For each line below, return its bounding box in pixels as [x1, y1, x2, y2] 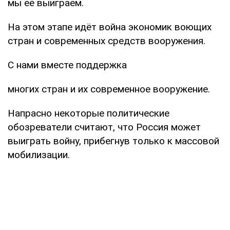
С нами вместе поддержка [8, 59, 127, 71]
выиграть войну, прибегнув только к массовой [8, 135, 219, 147]
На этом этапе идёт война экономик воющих [8, 21, 212, 33]
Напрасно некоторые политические [8, 107, 169, 119]
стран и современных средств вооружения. [8, 34, 205, 47]
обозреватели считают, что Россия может [8, 121, 201, 133]
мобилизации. [8, 148, 70, 161]
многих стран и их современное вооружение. [8, 83, 210, 95]
